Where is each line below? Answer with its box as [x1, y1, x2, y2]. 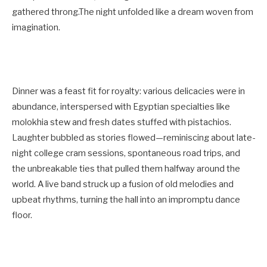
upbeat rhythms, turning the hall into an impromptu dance [12, 194, 240, 205]
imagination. [12, 22, 60, 33]
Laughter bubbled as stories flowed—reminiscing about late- [12, 132, 255, 143]
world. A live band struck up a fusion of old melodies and [12, 178, 234, 190]
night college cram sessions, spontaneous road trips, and [12, 147, 240, 159]
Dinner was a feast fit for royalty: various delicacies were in [12, 85, 245, 97]
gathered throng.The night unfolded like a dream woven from [12, 7, 253, 18]
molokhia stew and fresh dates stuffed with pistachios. [12, 116, 231, 128]
